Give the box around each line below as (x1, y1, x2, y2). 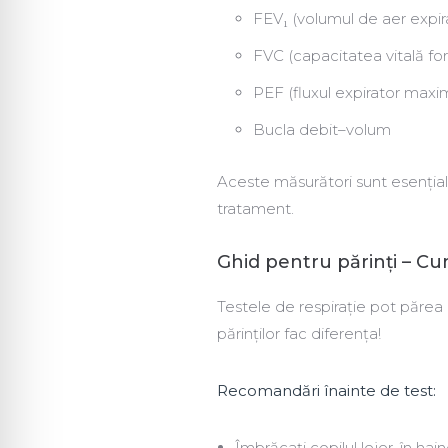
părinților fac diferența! (217, 324, 381, 344)
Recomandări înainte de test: (217, 381, 436, 401)
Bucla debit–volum (253, 120, 391, 140)
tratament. (217, 199, 294, 219)
